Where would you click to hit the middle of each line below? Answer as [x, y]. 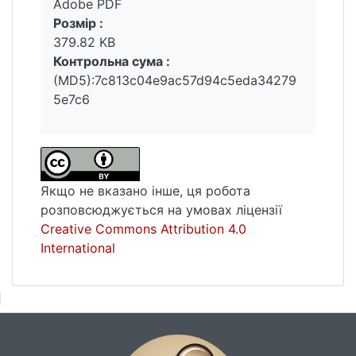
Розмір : [78, 23]
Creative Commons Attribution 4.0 [143, 229]
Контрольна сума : [112, 61]
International [78, 248]
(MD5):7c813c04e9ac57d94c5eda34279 [175, 80]
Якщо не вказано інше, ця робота [145, 191]
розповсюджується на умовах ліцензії [161, 210]
